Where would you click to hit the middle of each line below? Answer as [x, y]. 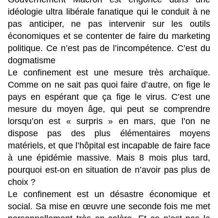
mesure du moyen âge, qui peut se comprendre [109, 109]
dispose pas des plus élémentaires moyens [109, 134]
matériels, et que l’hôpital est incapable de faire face [109, 146]
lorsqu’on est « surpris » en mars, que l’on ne [109, 121]
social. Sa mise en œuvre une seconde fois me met [109, 207]
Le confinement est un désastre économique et [109, 194]
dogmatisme [32, 61]
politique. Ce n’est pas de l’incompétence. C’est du [109, 48]
